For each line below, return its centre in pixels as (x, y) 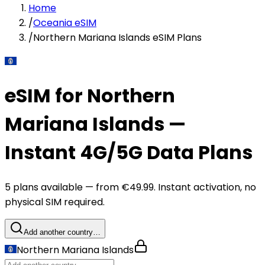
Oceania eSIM (65, 23)
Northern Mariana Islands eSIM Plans (117, 38)
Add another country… (62, 232)
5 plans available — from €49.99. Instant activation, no (130, 187)
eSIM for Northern (90, 96)
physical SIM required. (55, 202)
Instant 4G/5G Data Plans (129, 153)
